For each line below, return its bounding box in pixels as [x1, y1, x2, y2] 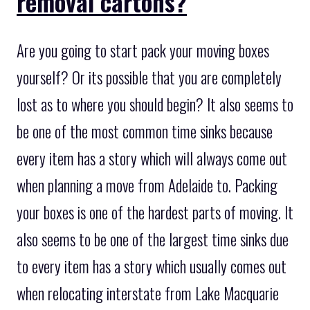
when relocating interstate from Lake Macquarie [17, 282, 279, 306]
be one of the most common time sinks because [17, 120, 273, 144]
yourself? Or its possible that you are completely [17, 66, 282, 90]
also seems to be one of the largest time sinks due [17, 228, 289, 252]
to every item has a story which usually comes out [17, 255, 286, 279]
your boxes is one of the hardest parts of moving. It [17, 201, 293, 225]
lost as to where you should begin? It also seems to [17, 93, 293, 117]
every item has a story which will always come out [17, 147, 287, 171]
